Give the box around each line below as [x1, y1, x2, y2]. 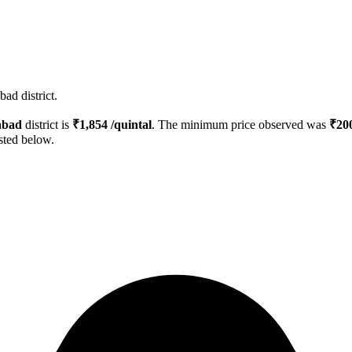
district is [22, 118, 72, 132]
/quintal [108, 118, 152, 132]
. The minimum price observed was [152, 118, 329, 132]
